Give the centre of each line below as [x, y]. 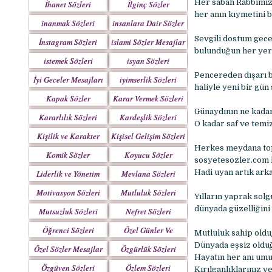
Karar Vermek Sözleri [148, 98]
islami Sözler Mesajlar [148, 42]
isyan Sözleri [148, 61]
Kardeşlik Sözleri [148, 117]
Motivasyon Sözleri [68, 192]
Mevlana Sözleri [148, 174]
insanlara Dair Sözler [148, 23]
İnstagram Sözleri [68, 42]
